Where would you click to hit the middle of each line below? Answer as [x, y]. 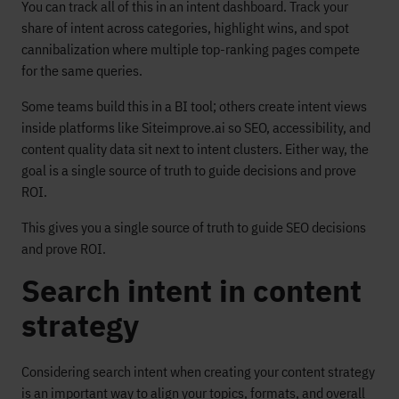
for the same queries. [82, 70]
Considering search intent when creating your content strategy [198, 371]
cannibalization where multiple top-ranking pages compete [191, 49]
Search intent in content [191, 290]
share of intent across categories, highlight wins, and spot [185, 28]
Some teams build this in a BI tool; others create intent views [194, 106]
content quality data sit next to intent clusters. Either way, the [195, 149]
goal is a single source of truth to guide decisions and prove [189, 170]
